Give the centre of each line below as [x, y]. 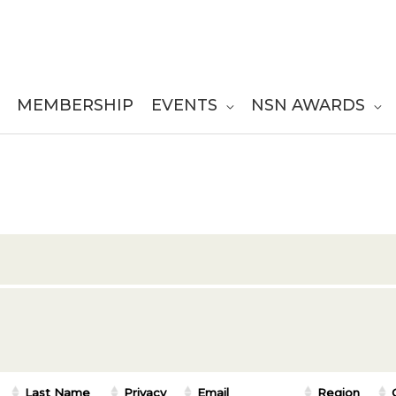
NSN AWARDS [308, 105]
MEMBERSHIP [75, 105]
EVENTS [184, 105]
